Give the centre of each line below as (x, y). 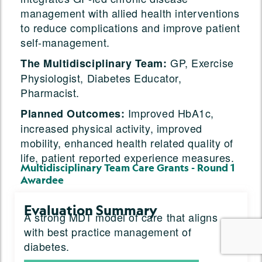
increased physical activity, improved (111, 128)
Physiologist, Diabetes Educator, (101, 77)
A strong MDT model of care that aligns (121, 217)
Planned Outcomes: (73, 113)
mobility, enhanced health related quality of (127, 142)
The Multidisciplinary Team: (94, 63)
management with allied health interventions (130, 13)
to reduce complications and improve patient (130, 27)
